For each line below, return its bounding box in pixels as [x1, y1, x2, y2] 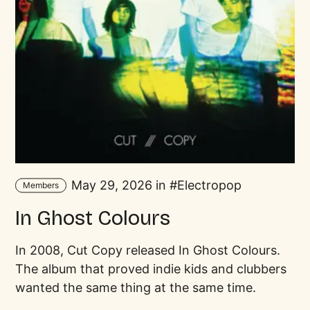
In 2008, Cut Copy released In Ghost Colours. [15, 242, 281, 257]
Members [22, 179, 59, 190]
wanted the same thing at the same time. [15, 280, 257, 295]
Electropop [176, 178, 241, 193]
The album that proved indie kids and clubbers [15, 261, 287, 276]
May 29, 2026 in [67, 178, 170, 193]
